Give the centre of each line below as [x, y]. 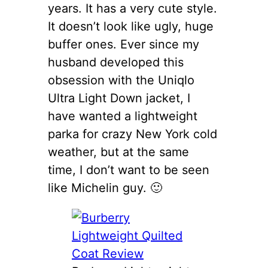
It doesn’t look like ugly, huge [131, 26]
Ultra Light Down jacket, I [119, 98]
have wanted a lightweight [123, 116]
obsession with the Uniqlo [121, 80]
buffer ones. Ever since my [124, 44]
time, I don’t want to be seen [129, 170]
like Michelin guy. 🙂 [105, 188]
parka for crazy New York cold [133, 134]
